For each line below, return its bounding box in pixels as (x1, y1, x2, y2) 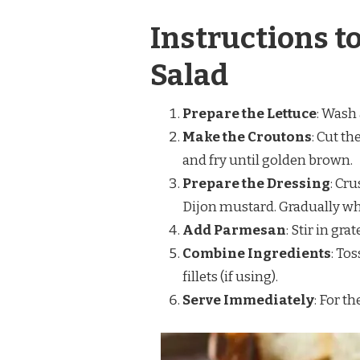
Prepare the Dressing (182, 175, 330, 193)
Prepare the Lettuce (182, 105, 317, 123)
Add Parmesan (182, 222, 286, 239)
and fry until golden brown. (182, 152, 353, 170)
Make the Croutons (182, 129, 312, 146)
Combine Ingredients (182, 245, 331, 263)
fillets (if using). (182, 268, 278, 286)
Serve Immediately (182, 292, 314, 309)
